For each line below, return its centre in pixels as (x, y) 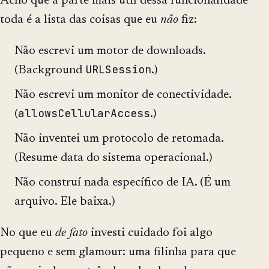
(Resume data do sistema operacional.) (113, 158)
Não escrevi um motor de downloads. (110, 51)
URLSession (118, 70)
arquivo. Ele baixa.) (65, 201)
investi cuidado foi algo (150, 233)
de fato (71, 233)
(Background (50, 71)
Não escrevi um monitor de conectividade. (123, 95)
